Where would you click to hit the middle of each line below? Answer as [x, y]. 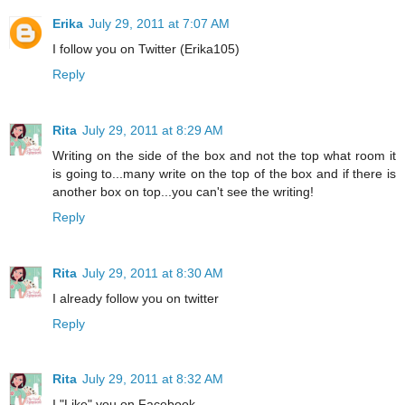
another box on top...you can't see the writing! [183, 191]
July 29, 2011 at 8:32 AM [153, 379]
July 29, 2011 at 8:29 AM [153, 130]
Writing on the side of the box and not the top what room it [224, 155]
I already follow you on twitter [136, 298]
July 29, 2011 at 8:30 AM [153, 273]
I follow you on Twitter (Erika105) [146, 48]
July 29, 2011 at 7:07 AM [159, 23]
